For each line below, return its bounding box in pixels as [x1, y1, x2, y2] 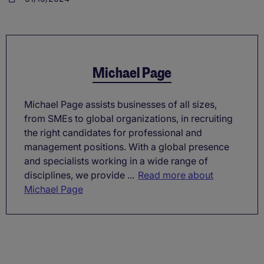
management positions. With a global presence [24, 141, 229, 153]
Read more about [138, 169, 213, 181]
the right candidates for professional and [24, 127, 202, 139]
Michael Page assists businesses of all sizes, [24, 98, 217, 111]
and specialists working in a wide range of [24, 155, 208, 167]
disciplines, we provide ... [24, 169, 134, 181]
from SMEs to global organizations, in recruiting [24, 113, 233, 125]
